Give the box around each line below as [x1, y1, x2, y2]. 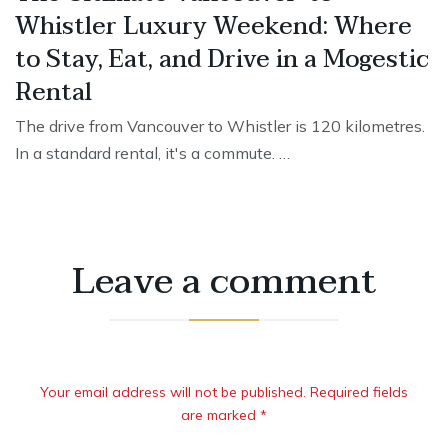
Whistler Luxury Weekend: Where [15, 6, 412, 48]
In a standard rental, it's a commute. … [15, 143, 290, 164]
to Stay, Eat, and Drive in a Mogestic [15, 39, 429, 81]
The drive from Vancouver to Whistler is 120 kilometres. [15, 116, 425, 137]
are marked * [181, 406, 267, 425]
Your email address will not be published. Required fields [40, 383, 408, 402]
